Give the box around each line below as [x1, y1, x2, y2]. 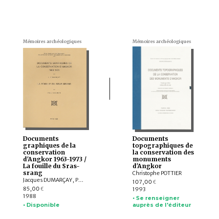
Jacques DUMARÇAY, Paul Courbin [78, 176, 84, 183]
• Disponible [22, 201, 60, 209]
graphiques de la [22, 142, 76, 149]
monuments [132, 155, 171, 163]
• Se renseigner [132, 195, 179, 202]
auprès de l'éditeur [132, 201, 191, 209]
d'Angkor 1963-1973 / [22, 155, 87, 163]
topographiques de [132, 142, 193, 149]
